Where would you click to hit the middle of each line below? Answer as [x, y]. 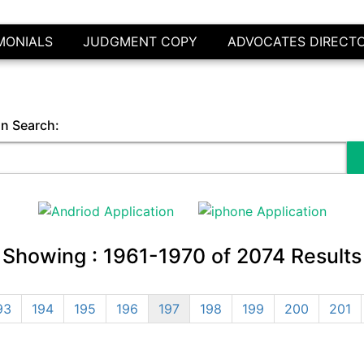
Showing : [53, 256]
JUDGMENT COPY [140, 42]
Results [323, 256]
